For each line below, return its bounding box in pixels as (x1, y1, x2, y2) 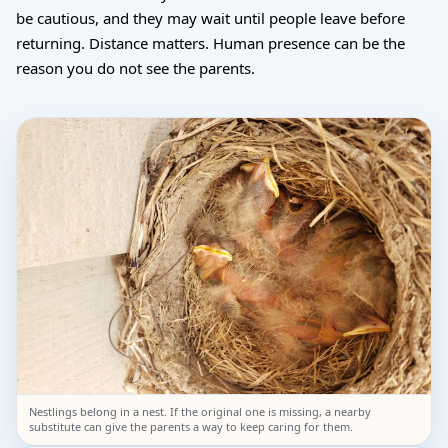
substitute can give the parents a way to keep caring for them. (29, 419, 353, 435)
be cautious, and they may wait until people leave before (16, 8, 405, 29)
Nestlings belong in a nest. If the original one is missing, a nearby (29, 404, 371, 420)
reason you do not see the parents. (16, 58, 255, 79)
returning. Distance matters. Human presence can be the (16, 33, 405, 54)
